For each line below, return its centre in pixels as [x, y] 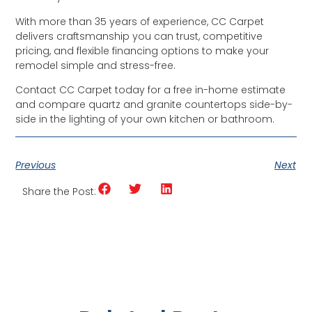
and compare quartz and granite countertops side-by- [154, 104]
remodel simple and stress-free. [96, 65]
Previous [36, 165]
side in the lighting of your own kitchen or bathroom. [145, 119]
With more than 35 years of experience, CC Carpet [140, 21]
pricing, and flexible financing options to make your [142, 50]
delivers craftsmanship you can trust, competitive [139, 36]
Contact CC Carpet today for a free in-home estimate [151, 89]
